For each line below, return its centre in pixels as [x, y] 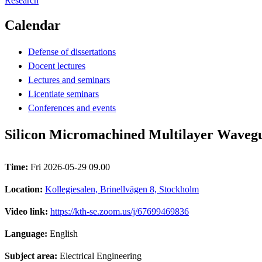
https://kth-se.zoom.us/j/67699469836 [120, 211]
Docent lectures [57, 65]
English [64, 233]
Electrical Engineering [101, 256]
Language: [27, 233]
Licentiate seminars [63, 94]
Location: [25, 189]
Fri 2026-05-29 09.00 [70, 167]
